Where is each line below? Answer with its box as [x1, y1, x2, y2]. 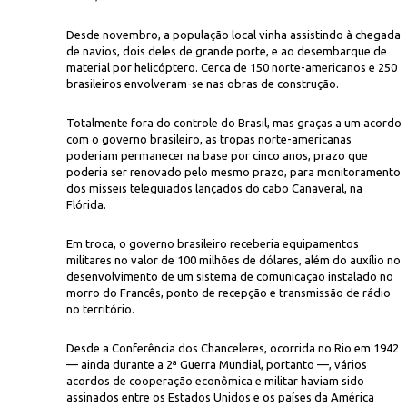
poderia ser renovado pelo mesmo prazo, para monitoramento [66, 165, 401, 178]
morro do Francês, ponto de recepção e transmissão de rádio [66, 286, 391, 299]
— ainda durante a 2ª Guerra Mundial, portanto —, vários [66, 358, 367, 371]
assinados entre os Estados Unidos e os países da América [66, 391, 374, 403]
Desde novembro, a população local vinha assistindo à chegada [66, 28, 401, 41]
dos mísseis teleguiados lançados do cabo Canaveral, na [66, 182, 362, 194]
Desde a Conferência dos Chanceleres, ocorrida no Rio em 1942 [66, 342, 399, 354]
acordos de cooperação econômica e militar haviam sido [66, 374, 364, 387]
